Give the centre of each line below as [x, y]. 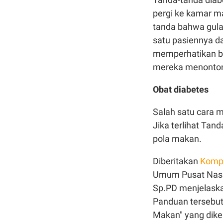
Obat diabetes [181, 89]
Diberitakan [176, 161]
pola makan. [177, 139]
